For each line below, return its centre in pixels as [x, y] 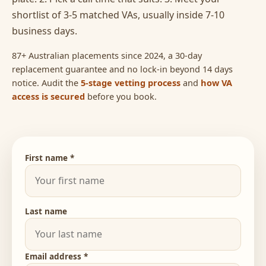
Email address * [56, 256]
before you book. [121, 96]
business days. [45, 31]
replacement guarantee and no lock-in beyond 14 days [122, 69]
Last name [46, 211]
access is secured [48, 96]
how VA [216, 82]
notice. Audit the [46, 82]
